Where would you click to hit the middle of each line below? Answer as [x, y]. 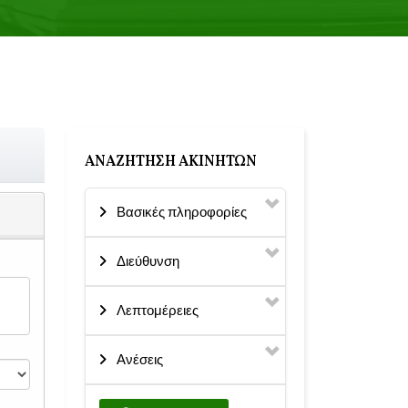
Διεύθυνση [148, 261]
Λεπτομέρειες [158, 311]
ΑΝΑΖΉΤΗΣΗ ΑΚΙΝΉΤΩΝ [171, 162]
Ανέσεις [140, 360]
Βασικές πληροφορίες [182, 212]
